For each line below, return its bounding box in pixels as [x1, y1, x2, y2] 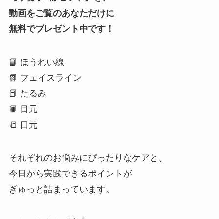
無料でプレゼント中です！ [8, 24, 114, 34]
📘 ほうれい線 [8, 57, 64, 67]
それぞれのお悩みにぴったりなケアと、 [8, 153, 167, 163]
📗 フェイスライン [8, 73, 82, 83]
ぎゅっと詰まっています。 [8, 184, 114, 195]
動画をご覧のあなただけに [8, 8, 114, 19]
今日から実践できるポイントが [8, 169, 132, 179]
